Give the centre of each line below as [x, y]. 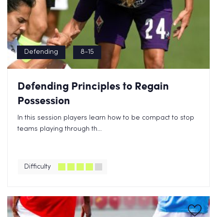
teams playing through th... [60, 129]
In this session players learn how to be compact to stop [106, 118]
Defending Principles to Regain [93, 85]
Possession [44, 100]
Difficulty [38, 167]
